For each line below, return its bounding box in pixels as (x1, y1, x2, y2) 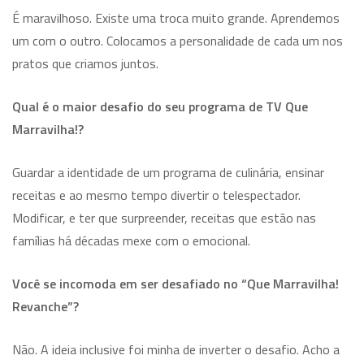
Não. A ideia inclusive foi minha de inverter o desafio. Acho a (12, 339, 340, 359)
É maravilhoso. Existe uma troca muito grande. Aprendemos (12, 7, 340, 28)
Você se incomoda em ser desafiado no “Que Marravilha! (12, 273, 339, 293)
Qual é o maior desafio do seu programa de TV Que (12, 96, 308, 116)
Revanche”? (12, 296, 79, 316)
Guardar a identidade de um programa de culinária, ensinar (12, 162, 324, 182)
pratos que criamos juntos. (12, 53, 158, 73)
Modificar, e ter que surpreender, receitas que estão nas (12, 207, 316, 227)
